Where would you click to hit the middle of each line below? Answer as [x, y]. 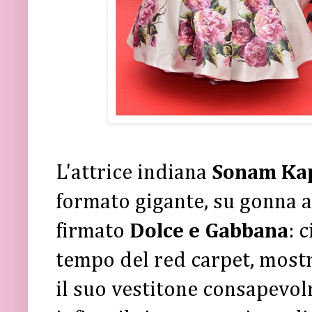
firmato [93, 231]
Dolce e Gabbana [209, 231]
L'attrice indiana [134, 173]
